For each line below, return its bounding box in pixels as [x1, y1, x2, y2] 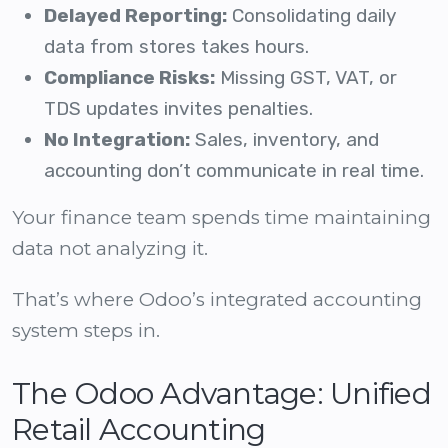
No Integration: [44, 128, 190, 152]
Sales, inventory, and [190, 128, 379, 152]
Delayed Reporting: [44, 4, 227, 28]
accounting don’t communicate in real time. [44, 159, 424, 183]
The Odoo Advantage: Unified [12, 375, 431, 413]
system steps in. [12, 319, 160, 343]
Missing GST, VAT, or [215, 66, 397, 90]
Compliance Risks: [44, 66, 215, 90]
